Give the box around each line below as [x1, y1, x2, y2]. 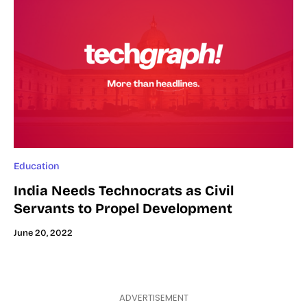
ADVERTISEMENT [119, 291, 188, 304]
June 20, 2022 [14, 227, 73, 238]
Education [14, 160, 60, 172]
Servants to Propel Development [14, 199, 232, 217]
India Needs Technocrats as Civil [14, 182, 234, 199]
